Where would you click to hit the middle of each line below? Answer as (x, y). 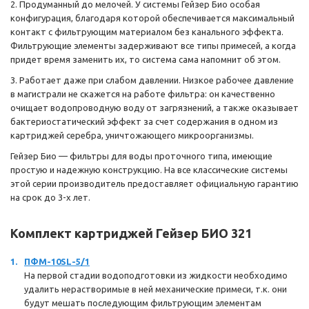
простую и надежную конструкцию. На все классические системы (149, 170)
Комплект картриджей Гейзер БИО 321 (131, 233)
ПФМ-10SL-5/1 (57, 261)
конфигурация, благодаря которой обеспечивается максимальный (152, 18)
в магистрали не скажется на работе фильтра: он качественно (143, 94)
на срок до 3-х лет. (50, 197)
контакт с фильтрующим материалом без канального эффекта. (147, 32)
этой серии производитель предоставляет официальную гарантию (154, 183)
